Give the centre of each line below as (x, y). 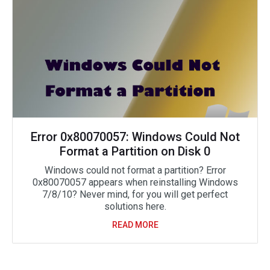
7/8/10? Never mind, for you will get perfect (135, 194)
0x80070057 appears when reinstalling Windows (135, 182)
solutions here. (135, 206)
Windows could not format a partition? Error (135, 170)
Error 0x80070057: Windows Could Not (135, 137)
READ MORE (135, 224)
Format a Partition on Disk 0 (135, 151)
